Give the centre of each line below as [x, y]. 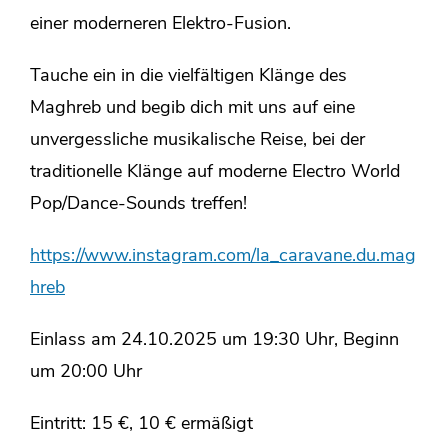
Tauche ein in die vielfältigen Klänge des [188, 76]
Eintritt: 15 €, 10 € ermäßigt [141, 424]
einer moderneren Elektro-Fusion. [160, 24]
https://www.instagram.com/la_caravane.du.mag [223, 256]
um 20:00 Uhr [86, 372]
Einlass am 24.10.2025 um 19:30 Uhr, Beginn [214, 340]
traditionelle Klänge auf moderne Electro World [215, 172]
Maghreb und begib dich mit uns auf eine [192, 108]
